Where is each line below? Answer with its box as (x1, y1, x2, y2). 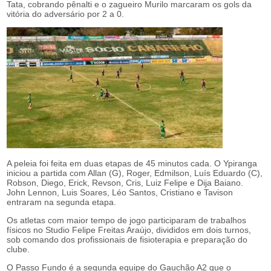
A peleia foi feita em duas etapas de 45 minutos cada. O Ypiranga (7, 158, 258, 168)
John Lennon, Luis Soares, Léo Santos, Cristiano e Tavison (7, 187, 233, 197)
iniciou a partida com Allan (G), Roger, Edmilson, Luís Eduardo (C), (7, 168, 263, 178)
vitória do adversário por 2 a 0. (7, 8, 125, 19)
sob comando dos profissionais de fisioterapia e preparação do (7, 234, 248, 244)
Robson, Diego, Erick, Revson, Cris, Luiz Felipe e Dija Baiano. (7, 177, 244, 188)
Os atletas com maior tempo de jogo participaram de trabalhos (7, 215, 247, 225)
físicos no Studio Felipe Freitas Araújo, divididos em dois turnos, (7, 224, 252, 235)
